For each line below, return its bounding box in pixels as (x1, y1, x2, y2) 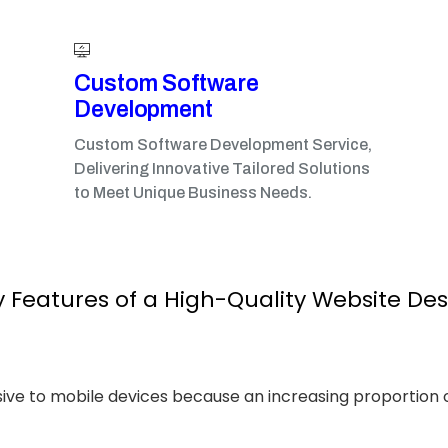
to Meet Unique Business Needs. (74, 184, 312, 201)
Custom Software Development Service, (74, 136, 372, 153)
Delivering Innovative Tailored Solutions (74, 160, 370, 177)
